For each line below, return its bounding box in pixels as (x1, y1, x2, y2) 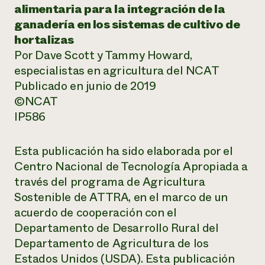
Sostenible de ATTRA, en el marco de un (14, 189, 228, 206)
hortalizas (14, 31, 74, 49)
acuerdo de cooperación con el (14, 204, 177, 221)
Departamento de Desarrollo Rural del (14, 219, 219, 237)
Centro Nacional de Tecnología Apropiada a (14, 158, 248, 175)
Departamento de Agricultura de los (14, 235, 209, 252)
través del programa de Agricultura (14, 173, 205, 190)
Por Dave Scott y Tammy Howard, (14, 47, 193, 64)
